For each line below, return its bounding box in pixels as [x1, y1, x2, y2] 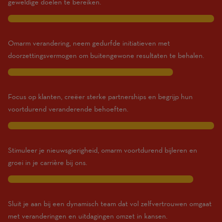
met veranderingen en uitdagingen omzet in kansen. [8, 212, 167, 221]
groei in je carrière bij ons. [8, 158, 87, 167]
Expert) [32, 5, 57, 14]
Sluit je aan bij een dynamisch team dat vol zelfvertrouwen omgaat [8, 199, 212, 208]
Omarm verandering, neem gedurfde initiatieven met [8, 39, 170, 48]
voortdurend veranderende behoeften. [8, 105, 128, 113]
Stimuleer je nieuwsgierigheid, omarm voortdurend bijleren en [8, 146, 197, 155]
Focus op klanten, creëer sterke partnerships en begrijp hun [8, 92, 193, 101]
